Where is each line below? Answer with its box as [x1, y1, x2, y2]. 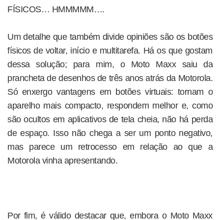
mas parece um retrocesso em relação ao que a [7, 142, 213, 152]
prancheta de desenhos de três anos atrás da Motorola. [7, 73, 213, 83]
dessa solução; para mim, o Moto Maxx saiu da [7, 59, 213, 69]
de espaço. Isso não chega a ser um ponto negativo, [7, 128, 213, 138]
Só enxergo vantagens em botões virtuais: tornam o [7, 87, 213, 97]
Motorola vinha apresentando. [7, 156, 117, 165]
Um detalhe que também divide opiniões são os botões [7, 32, 213, 42]
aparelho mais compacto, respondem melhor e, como [7, 101, 213, 110]
